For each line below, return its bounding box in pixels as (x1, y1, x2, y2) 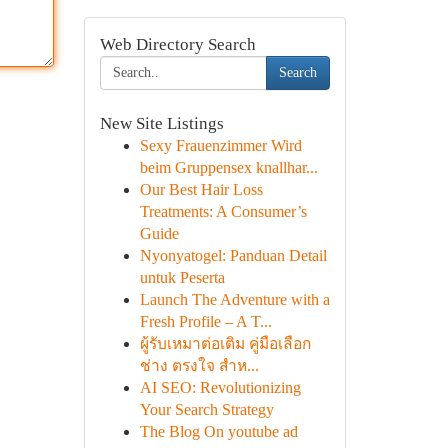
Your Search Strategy (139, 401, 274, 418)
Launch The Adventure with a (139, 291, 330, 308)
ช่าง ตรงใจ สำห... (139, 357, 259, 374)
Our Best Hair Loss (139, 181, 263, 198)
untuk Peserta (139, 269, 225, 286)
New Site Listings (99, 114, 224, 133)
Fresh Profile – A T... (139, 313, 272, 330)
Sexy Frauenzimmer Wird (139, 137, 302, 154)
